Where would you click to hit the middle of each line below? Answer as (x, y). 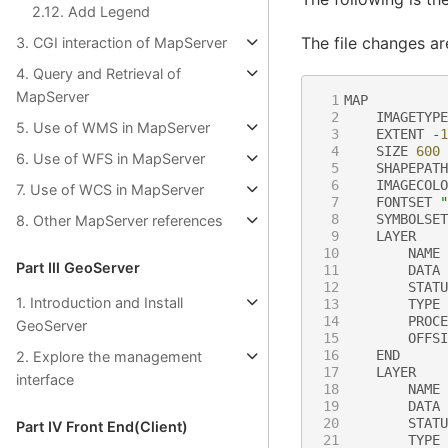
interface (45, 379)
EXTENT (399, 133)
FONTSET (403, 201)
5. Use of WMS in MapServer (113, 127)
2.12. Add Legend (91, 11)
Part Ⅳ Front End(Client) (102, 426)
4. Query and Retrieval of (98, 73)
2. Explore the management (109, 356)
